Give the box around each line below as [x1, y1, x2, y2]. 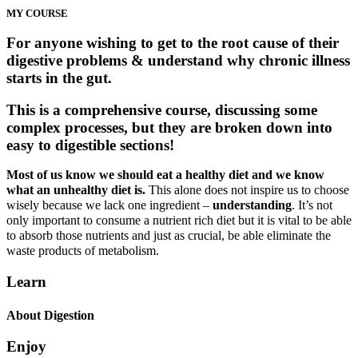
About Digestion [6, 308, 94, 323]
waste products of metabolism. [6, 244, 159, 258]
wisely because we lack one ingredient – [6, 198, 213, 213]
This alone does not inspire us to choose [145, 183, 349, 197]
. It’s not [292, 198, 332, 213]
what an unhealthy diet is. [6, 183, 145, 197]
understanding [213, 198, 292, 213]
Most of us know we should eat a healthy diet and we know [6, 168, 324, 182]
